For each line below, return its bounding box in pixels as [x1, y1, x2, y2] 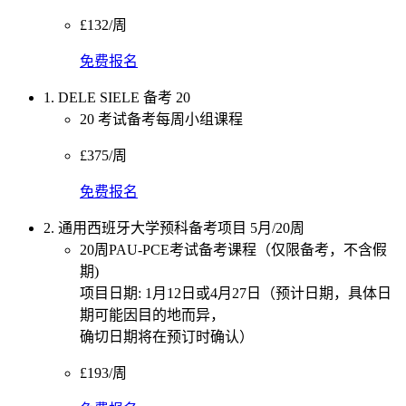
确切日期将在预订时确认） [80, 328, 254, 344]
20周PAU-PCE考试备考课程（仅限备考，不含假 [80, 241, 387, 257]
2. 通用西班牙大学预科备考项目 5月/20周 [43, 219, 304, 236]
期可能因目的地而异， [80, 306, 225, 323]
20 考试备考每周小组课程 [80, 111, 243, 127]
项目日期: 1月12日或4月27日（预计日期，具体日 [80, 285, 391, 301]
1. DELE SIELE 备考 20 [43, 89, 190, 105]
